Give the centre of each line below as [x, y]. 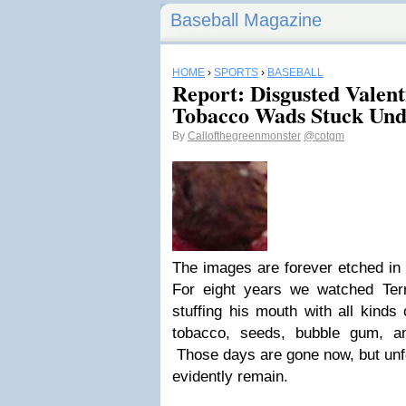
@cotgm [324, 136]
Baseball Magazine [246, 20]
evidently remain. [230, 377]
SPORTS [236, 72]
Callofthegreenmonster [244, 136]
